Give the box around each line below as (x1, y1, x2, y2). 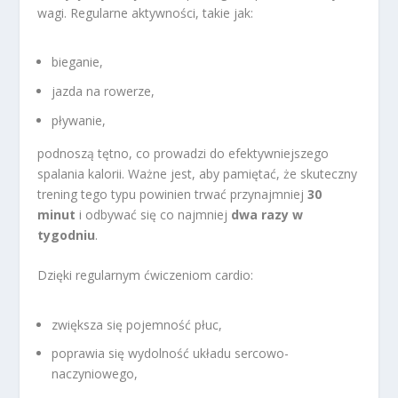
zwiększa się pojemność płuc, (52, 315, 223, 333)
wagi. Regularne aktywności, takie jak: (37, 4, 254, 22)
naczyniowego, (52, 365, 139, 383)
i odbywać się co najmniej (76, 205, 232, 223)
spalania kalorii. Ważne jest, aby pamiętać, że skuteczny (37, 164, 358, 182)
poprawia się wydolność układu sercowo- (52, 345, 290, 362)
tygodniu (37, 226, 96, 243)
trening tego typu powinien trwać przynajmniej (37, 185, 308, 203)
